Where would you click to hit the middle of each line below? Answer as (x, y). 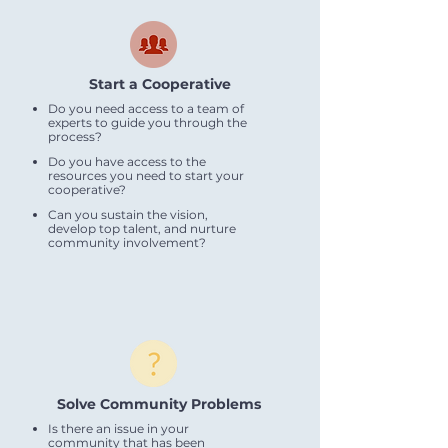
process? (75, 136)
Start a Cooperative (159, 84)
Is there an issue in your (118, 428)
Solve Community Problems (159, 404)
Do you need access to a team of (146, 108)
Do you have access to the (127, 161)
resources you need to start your (146, 175)
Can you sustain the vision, (128, 214)
